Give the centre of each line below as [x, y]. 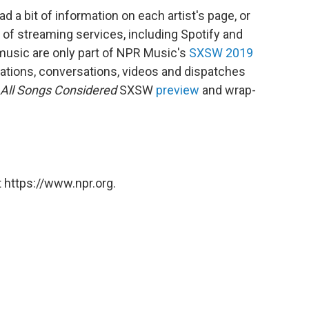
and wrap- [228, 90]
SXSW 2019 [221, 53]
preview [178, 90]
